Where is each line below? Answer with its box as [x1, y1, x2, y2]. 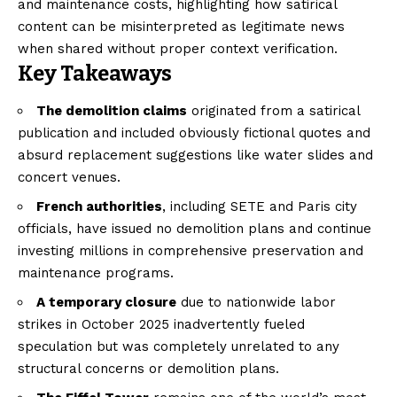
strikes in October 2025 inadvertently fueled [18, 316, 305, 333]
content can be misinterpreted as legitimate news [18, 19, 345, 35]
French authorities [36, 198, 162, 215]
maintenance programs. [18, 265, 174, 282]
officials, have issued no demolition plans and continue [18, 221, 371, 237]
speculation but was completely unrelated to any [18, 339, 339, 355]
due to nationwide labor [176, 294, 336, 311]
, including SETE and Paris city [162, 198, 357, 215]
